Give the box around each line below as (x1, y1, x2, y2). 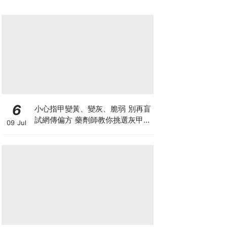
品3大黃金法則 (34, 126, 85, 136)
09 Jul (7, 119, 26, 127)
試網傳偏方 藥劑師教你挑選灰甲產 (34, 115, 151, 125)
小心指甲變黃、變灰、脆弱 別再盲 (34, 103, 151, 113)
